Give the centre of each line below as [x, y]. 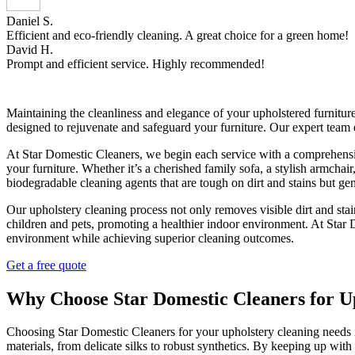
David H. [31, 49]
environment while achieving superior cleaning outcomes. [150, 238]
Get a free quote [46, 265]
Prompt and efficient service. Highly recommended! [136, 63]
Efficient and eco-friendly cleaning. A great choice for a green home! [177, 35]
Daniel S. [31, 21]
